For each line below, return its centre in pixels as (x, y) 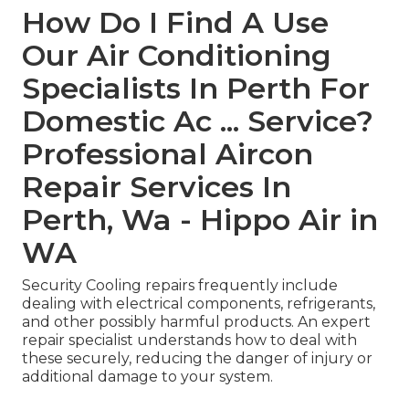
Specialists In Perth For (196, 89)
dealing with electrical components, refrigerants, (199, 304)
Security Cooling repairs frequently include (180, 286)
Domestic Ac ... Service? (198, 121)
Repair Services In (157, 187)
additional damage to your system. (147, 377)
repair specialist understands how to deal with (189, 341)
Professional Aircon (168, 154)
